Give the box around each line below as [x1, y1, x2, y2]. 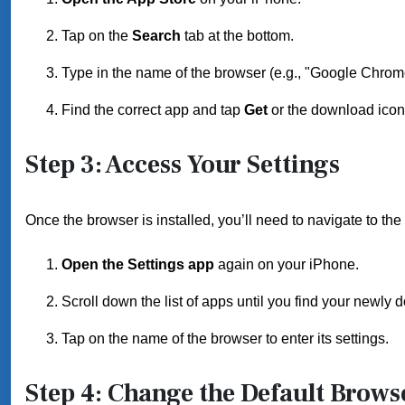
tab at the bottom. [181, 28, 294, 43]
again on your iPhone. [214, 257, 359, 272]
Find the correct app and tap [61, 102, 244, 118]
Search [132, 28, 181, 43]
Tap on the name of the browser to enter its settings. [61, 331, 389, 346]
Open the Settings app [61, 257, 214, 272]
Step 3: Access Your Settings [25, 148, 340, 181]
